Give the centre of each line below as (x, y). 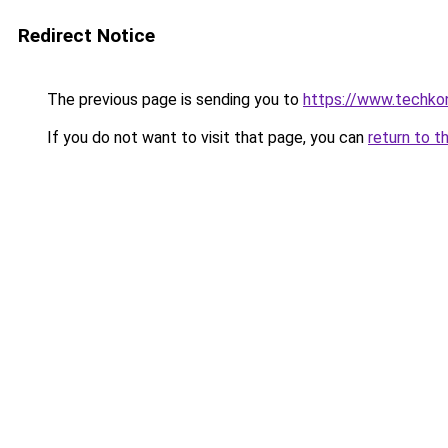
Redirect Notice (86, 35)
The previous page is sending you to (173, 99)
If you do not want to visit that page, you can (205, 137)
